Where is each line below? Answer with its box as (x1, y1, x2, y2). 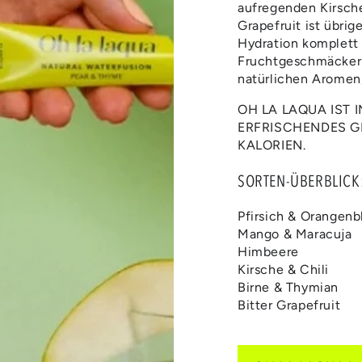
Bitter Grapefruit (238, 297, 341, 313)
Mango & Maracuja (238, 225, 352, 242)
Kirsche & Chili (238, 261, 329, 277)
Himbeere (238, 243, 299, 259)
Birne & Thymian (238, 279, 339, 295)
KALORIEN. (238, 137, 306, 153)
